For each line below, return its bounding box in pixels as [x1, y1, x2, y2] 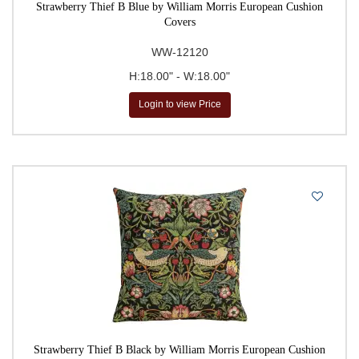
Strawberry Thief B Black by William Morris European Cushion [34, 343, 325, 356]
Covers [163, 15, 196, 28]
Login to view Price [138, 99, 221, 111]
